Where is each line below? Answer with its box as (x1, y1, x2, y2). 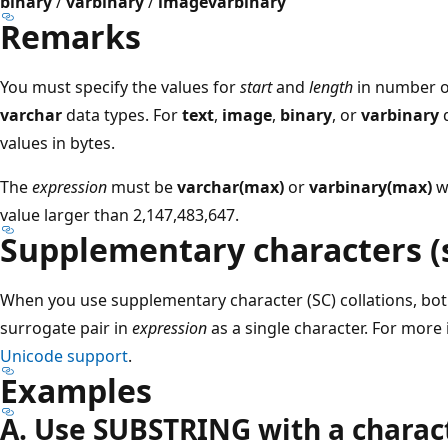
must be (107, 175, 177, 198)
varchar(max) (177, 175, 284, 198)
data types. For (62, 103, 182, 126)
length (309, 75, 353, 98)
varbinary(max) (309, 175, 432, 198)
